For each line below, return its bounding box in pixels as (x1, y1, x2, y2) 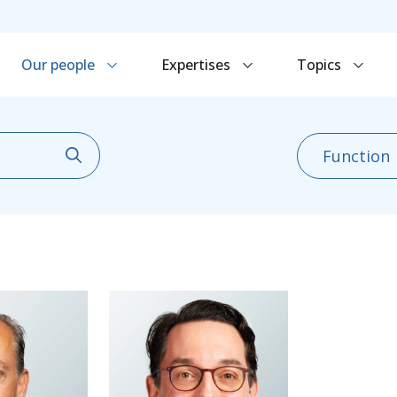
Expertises (160, 55, 234, 74)
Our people (20, 55, 98, 74)
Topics (296, 55, 345, 74)
